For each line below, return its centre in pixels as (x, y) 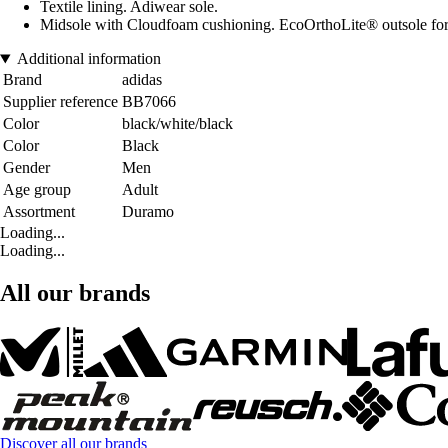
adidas (142, 80)
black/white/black (177, 124)
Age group (37, 190)
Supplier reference (60, 102)
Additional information (88, 59)
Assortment (39, 212)
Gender (26, 168)
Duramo (148, 212)
